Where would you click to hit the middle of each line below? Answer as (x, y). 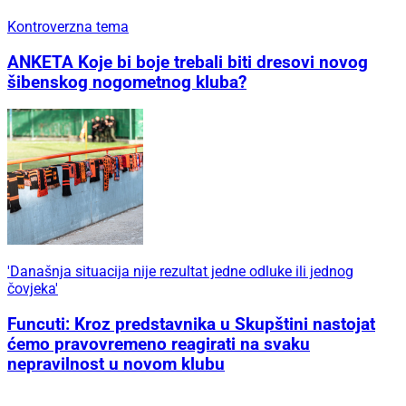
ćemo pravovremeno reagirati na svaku (159, 344)
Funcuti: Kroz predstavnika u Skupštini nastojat (191, 324)
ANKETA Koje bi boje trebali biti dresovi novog (188, 62)
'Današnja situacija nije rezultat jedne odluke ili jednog (180, 272)
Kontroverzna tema (68, 26)
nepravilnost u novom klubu (116, 364)
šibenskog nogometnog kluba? (127, 82)
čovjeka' (33, 289)
